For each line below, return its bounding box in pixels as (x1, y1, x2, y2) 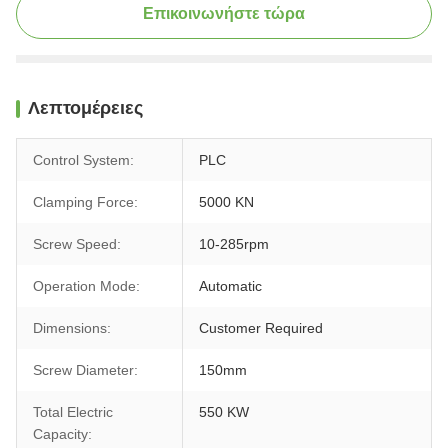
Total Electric (33, 404, 113, 420)
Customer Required (198, 320, 323, 336)
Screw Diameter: (33, 362, 138, 378)
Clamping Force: (33, 194, 138, 210)
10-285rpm (198, 236, 269, 252)
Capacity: (33, 426, 92, 442)
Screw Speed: (33, 236, 121, 252)
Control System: (33, 152, 134, 168)
